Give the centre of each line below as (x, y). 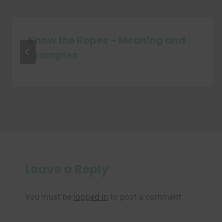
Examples (53, 55)
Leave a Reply (67, 169)
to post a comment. (146, 197)
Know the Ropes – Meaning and (107, 40)
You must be (49, 197)
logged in (91, 197)
